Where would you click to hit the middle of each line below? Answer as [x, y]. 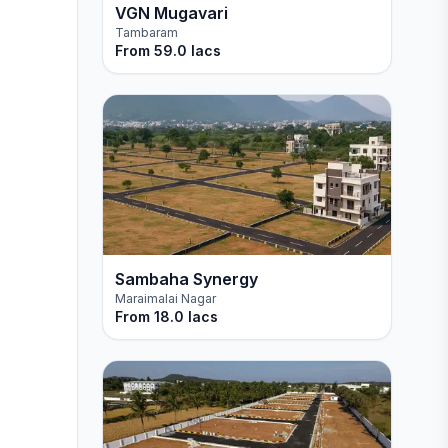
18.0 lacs [185, 316]
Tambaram [146, 32]
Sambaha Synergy [186, 279]
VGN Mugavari [171, 13]
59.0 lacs [187, 50]
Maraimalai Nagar [165, 298]
